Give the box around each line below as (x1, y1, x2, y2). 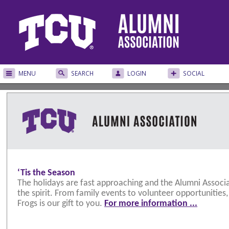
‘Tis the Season (17, 168, 76, 178)
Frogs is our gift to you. (17, 199, 105, 209)
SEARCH (71, 69, 94, 77)
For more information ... (104, 199, 198, 209)
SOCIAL (183, 69, 204, 77)
